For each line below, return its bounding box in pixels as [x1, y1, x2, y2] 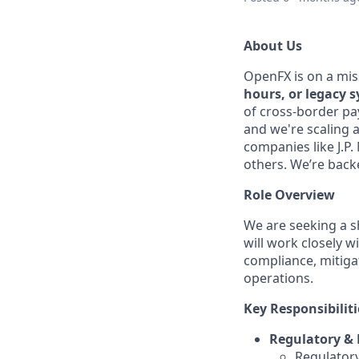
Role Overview [244, 186, 335, 204]
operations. [244, 269, 313, 287]
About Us [244, 37, 302, 54]
